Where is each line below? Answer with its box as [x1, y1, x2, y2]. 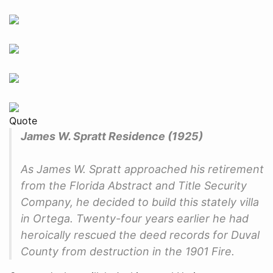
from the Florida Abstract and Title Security [21, 179, 247, 192]
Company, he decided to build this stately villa [21, 195, 259, 208]
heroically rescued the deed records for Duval [21, 228, 260, 241]
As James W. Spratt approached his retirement [21, 162, 264, 175]
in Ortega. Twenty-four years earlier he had [21, 211, 249, 225]
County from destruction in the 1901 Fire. [21, 244, 235, 258]
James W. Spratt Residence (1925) [21, 129, 203, 143]
